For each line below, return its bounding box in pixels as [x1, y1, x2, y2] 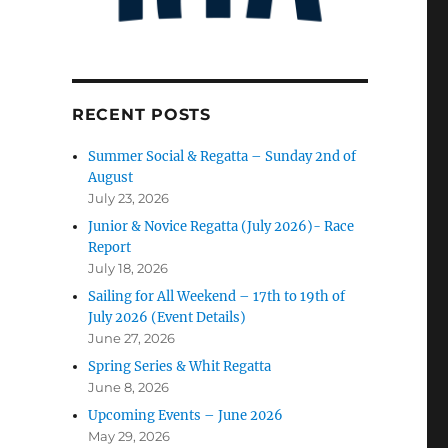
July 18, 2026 [88, 259, 169, 276]
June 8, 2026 [88, 378, 170, 395]
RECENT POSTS [71, 104, 211, 124]
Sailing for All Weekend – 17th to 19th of [88, 287, 346, 305]
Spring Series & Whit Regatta [88, 357, 272, 375]
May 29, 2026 [88, 427, 171, 444]
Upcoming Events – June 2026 [88, 406, 284, 424]
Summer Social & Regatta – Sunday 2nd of [88, 147, 357, 165]
